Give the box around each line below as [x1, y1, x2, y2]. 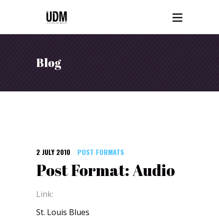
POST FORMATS [77, 146, 124, 157]
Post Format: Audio [36, 159, 175, 180]
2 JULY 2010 [36, 146, 70, 157]
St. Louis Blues [36, 206, 89, 218]
